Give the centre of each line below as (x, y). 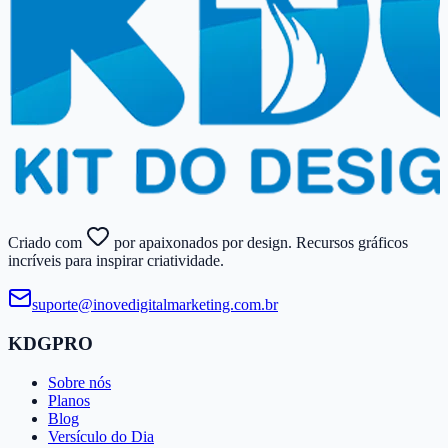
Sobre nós (79, 382)
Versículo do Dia (101, 436)
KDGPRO (50, 344)
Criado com (47, 243)
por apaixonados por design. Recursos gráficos (259, 243)
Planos (69, 400)
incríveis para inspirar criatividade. (116, 261)
